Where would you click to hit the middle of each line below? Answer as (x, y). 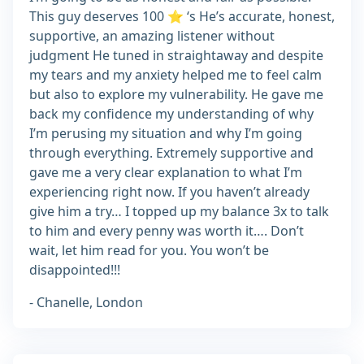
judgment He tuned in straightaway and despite (176, 56)
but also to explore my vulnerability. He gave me (176, 95)
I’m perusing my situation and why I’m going (166, 134)
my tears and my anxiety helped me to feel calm (175, 75)
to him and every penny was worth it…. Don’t (167, 231)
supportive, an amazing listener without (152, 36)
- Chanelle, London (86, 303)
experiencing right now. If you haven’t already (169, 192)
